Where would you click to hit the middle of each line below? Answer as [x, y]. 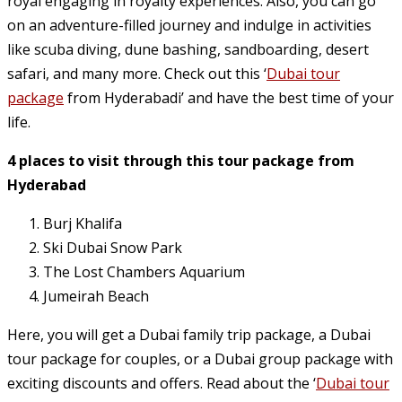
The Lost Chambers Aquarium [144, 272]
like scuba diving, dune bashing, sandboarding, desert [188, 50]
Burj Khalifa [83, 224]
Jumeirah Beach [96, 297]
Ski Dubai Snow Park [113, 248]
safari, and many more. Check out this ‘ [137, 74]
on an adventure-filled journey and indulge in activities [189, 26]
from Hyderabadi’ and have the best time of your [229, 98]
